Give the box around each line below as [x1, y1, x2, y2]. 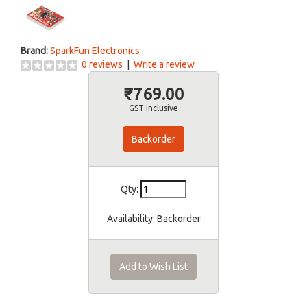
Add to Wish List [119, 261, 188, 272]
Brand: [21, 45, 48, 56]
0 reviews [82, 59, 123, 70]
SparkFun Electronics [50, 45, 140, 56]
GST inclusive [129, 103, 178, 112]
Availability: [106, 213, 155, 224]
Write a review [134, 59, 195, 70]
